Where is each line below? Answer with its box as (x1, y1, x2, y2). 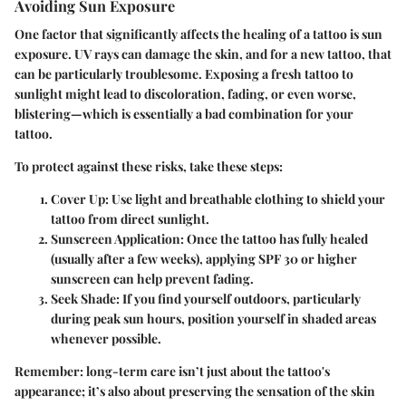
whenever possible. (51, 330, 161, 348)
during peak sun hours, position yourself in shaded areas (51, 310, 376, 328)
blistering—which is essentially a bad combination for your (14, 105, 353, 123)
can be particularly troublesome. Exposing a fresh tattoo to (14, 65, 353, 83)
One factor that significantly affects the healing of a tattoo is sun (14, 25, 382, 43)
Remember (14, 362, 80, 381)
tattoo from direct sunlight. (51, 210, 209, 228)
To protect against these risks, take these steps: (14, 158, 283, 176)
